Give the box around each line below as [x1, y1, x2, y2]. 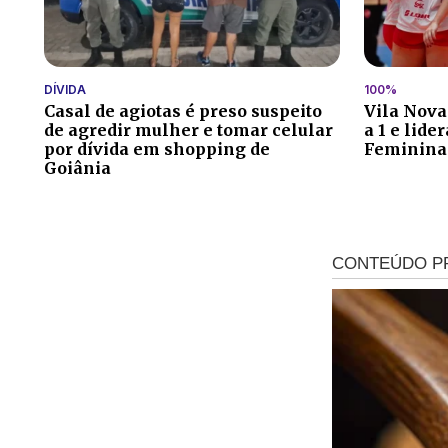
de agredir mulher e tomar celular [44, 119, 333, 140]
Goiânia [44, 157, 111, 178]
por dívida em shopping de [44, 138, 270, 159]
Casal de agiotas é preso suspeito [44, 100, 322, 121]
